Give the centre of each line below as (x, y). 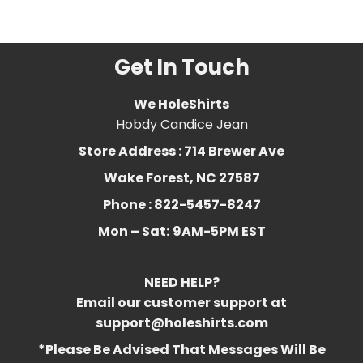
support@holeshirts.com (181, 322)
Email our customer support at (181, 302)
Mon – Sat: (133, 231)
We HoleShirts (181, 104)
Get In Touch (181, 67)
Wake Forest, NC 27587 (181, 177)
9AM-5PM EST (219, 231)
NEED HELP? (181, 282)
